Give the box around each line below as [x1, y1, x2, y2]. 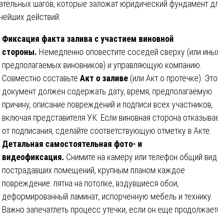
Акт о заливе [80, 73, 128, 83]
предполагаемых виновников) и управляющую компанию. [2, 59, 202, 70]
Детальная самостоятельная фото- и [2, 138, 142, 149]
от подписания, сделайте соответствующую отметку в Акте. [2, 125, 212, 136]
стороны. [2, 46, 37, 57]
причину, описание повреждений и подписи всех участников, [2, 99, 213, 109]
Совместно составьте [2, 73, 80, 83]
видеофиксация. [2, 151, 64, 162]
